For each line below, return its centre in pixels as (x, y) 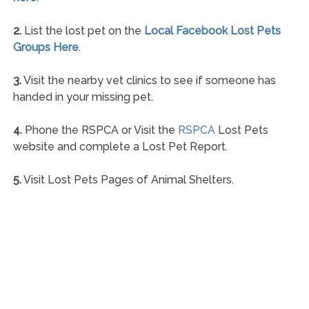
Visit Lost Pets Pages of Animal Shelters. (127, 179)
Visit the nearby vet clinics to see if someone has (148, 80)
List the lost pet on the (82, 30)
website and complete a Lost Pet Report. (120, 146)
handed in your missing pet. (83, 97)
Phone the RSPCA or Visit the (100, 130)
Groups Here (46, 47)
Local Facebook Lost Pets (212, 30)
